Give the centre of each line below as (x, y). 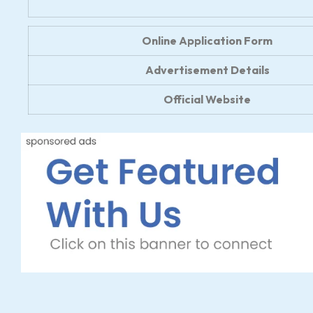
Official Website (207, 100)
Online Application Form (207, 41)
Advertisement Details (207, 70)
